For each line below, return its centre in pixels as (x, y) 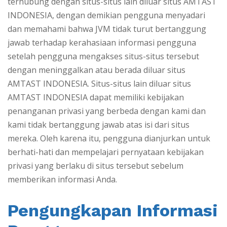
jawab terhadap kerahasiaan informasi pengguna (102, 43)
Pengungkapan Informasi (113, 211)
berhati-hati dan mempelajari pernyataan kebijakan (106, 152)
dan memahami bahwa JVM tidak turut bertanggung (107, 29)
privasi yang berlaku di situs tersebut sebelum (96, 166)
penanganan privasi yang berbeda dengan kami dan (107, 111)
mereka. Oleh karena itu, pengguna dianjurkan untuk (109, 139)
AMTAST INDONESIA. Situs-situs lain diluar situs (99, 84)
